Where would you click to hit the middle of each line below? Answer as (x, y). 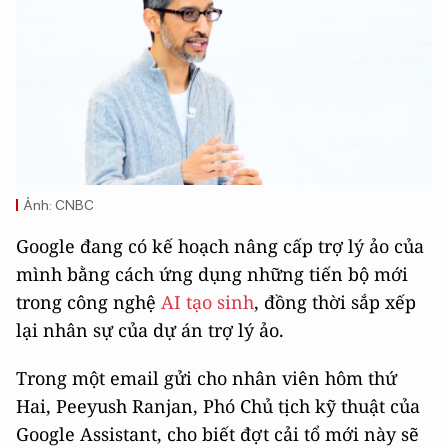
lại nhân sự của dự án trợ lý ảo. (150, 330)
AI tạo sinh (207, 302)
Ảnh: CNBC (59, 205)
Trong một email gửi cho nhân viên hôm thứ (206, 378)
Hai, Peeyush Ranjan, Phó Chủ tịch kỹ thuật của (218, 406)
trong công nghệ (88, 302)
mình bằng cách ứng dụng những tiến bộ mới (212, 274)
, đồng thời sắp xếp (335, 302)
